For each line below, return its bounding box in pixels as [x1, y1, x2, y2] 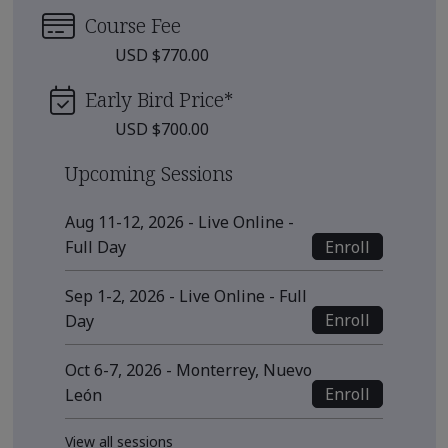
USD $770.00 [115, 43, 209, 66]
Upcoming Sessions [65, 159, 233, 187]
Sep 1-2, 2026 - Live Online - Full [65, 285, 307, 308]
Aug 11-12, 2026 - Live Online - [65, 211, 294, 234]
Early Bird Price [85, 85, 224, 113]
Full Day [65, 236, 126, 259]
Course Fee [85, 11, 181, 39]
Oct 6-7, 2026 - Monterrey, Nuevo [65, 358, 312, 381]
